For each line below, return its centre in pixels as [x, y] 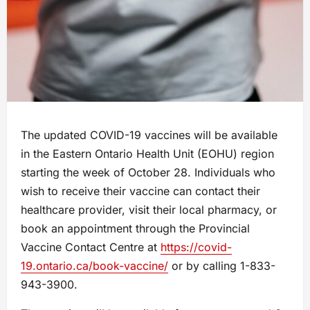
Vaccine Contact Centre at [91, 247]
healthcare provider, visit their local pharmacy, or [149, 210]
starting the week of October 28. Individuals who [148, 173]
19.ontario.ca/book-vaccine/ [94, 266]
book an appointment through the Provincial [135, 229]
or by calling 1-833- [222, 266]
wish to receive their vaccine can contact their [140, 191]
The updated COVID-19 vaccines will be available [149, 135]
